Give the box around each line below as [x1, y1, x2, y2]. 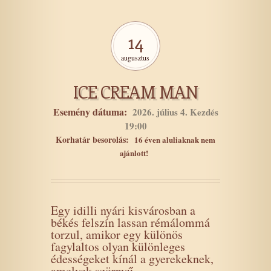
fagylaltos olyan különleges [51, 238, 185, 255]
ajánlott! [120, 147, 148, 158]
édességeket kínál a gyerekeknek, [51, 250, 214, 267]
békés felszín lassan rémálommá [51, 214, 210, 230]
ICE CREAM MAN [73, 80, 198, 103]
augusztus [121, 53, 149, 62]
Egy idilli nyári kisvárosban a [51, 202, 195, 218]
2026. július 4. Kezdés [129, 105, 218, 119]
